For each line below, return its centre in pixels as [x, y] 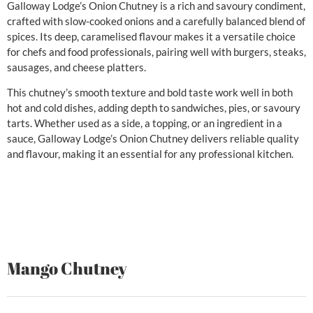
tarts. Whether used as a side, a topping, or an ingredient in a [145, 123]
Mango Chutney [67, 268]
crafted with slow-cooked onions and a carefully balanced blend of [156, 21]
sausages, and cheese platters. [77, 67]
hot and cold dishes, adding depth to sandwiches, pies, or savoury [154, 108]
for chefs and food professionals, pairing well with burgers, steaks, [156, 51]
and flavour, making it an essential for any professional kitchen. [150, 154]
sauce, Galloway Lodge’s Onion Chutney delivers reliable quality [153, 139]
